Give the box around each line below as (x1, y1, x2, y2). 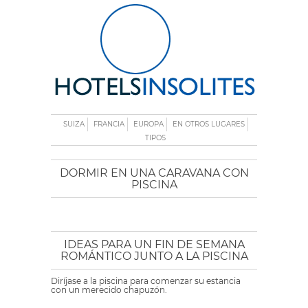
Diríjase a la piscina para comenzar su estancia (51, 276, 241, 286)
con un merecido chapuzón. (51, 285, 167, 295)
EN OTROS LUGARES (172, 120, 245, 129)
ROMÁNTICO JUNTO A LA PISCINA (60, 250, 248, 263)
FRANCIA (93, 120, 124, 129)
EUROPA (133, 120, 164, 129)
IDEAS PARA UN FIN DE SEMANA (63, 238, 245, 251)
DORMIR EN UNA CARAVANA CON (59, 166, 249, 179)
